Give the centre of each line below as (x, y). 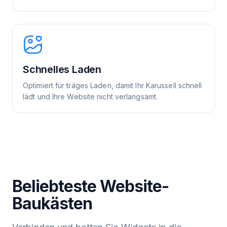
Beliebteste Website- (90, 186)
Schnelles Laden (62, 70)
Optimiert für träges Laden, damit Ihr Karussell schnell (112, 86)
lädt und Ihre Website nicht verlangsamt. (90, 97)
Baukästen (52, 204)
